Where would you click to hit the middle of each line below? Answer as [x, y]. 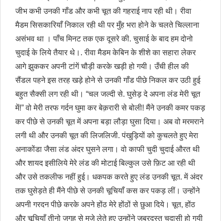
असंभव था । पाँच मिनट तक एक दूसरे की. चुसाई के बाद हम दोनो [104, 39]
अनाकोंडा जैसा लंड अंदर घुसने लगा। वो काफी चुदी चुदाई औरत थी [108, 149]
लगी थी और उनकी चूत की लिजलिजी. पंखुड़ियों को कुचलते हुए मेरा [107, 136]
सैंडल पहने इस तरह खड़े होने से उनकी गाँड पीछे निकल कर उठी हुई [108, 80]
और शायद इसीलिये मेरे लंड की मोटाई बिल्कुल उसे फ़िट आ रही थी [105, 163]
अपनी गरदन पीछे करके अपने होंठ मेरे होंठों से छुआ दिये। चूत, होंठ [105, 205]
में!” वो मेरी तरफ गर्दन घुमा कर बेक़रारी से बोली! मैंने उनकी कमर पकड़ [110, 108]
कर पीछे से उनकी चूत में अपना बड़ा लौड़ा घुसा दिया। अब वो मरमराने [110, 122]
